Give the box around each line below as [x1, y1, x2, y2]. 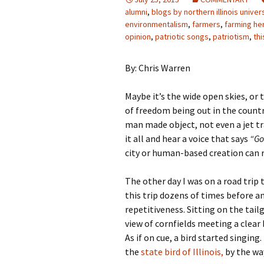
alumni [125, 6, 147, 17]
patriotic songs [155, 31, 209, 42]
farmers [192, 19, 220, 29]
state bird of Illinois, [141, 246, 225, 258]
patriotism [213, 31, 249, 42]
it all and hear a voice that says [125, 133, 250, 144]
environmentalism [125, 19, 188, 29]
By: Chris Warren [125, 62, 190, 74]
